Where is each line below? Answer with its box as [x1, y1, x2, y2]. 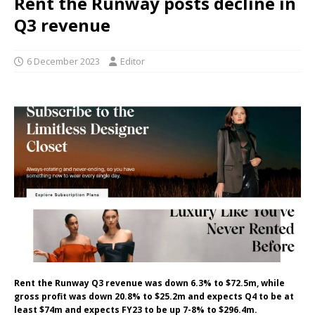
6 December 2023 [27, 55, 100, 68]
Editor [120, 55, 145, 68]
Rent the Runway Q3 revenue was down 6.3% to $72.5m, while [14, 276, 285, 289]
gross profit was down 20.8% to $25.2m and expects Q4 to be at [14, 290, 294, 302]
